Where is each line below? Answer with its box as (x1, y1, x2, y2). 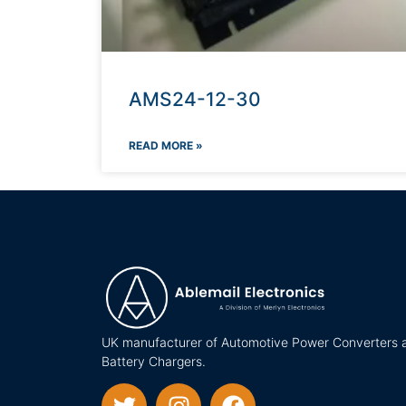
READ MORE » (129, 139, 203, 153)
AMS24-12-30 (129, 88, 261, 111)
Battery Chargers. (101, 353, 206, 369)
